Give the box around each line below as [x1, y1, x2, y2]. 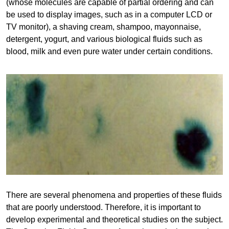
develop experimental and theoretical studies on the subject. [6, 215, 223, 224]
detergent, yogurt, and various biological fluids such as [6, 35, 202, 43]
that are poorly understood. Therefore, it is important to [6, 202, 201, 212]
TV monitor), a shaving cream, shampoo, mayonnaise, [6, 22, 201, 31]
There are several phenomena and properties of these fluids [6, 190, 222, 199]
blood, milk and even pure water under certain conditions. [6, 47, 213, 56]
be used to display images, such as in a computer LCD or [6, 10, 212, 19]
